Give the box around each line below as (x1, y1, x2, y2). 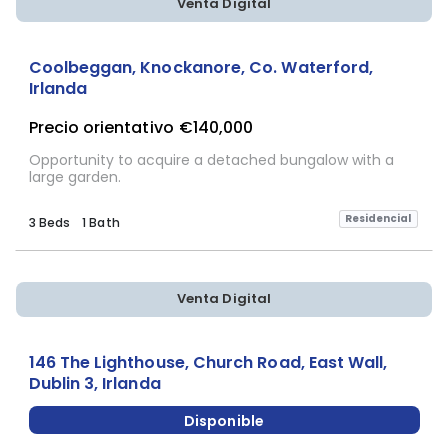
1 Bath (82, 213, 120, 231)
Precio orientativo (28, 116, 174, 140)
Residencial (344, 211, 412, 227)
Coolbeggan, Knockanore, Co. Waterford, (28, 55, 374, 79)
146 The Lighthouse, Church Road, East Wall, (28, 350, 388, 374)
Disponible (184, 411, 264, 432)
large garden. (28, 166, 121, 187)
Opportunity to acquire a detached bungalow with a (28, 149, 394, 170)
